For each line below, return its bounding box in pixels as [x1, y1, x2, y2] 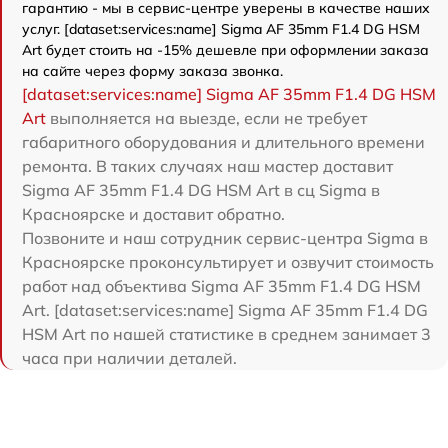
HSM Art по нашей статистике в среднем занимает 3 [22, 324, 431, 345]
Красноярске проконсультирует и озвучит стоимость [22, 252, 434, 273]
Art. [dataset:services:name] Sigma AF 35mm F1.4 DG [22, 300, 428, 321]
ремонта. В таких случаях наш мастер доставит [22, 156, 393, 177]
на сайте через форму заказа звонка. [22, 62, 283, 81]
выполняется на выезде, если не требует [46, 108, 367, 129]
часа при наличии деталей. [22, 348, 237, 369]
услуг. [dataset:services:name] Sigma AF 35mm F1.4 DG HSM [22, 20, 420, 39]
